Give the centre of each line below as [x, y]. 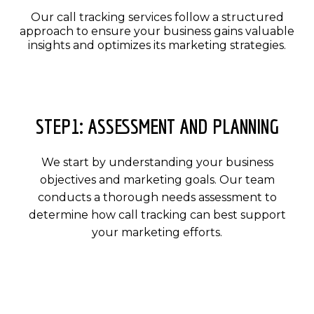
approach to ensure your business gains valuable [157, 31]
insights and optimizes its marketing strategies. [157, 45]
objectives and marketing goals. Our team [157, 179]
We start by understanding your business [157, 162]
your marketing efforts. [157, 232]
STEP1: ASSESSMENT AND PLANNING [157, 126]
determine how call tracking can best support [157, 214]
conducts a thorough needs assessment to [157, 197]
